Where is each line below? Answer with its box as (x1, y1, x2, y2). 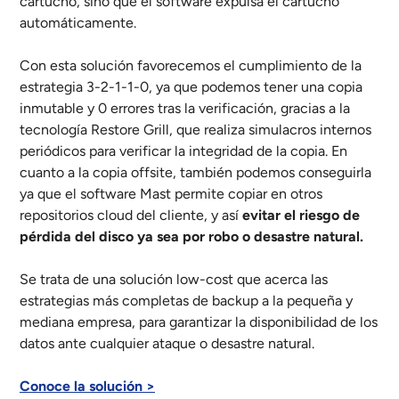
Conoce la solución (20, 377, 142, 395)
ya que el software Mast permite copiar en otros (20, 184, 322, 202)
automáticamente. (20, 13, 136, 31)
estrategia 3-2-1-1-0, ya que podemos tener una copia (20, 77, 362, 95)
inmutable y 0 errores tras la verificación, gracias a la (20, 99, 350, 117)
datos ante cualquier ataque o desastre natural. (20, 334, 314, 352)
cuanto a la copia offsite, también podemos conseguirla (20, 163, 371, 181)
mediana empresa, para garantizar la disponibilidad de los (20, 313, 378, 330)
